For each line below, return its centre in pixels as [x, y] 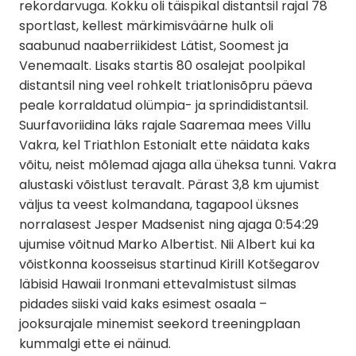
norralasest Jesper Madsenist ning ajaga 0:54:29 [169, 224]
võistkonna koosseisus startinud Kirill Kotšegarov [169, 264]
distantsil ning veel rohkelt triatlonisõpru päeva [166, 85]
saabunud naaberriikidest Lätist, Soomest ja [154, 46]
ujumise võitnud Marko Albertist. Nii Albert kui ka [167, 244]
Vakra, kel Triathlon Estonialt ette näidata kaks [164, 145]
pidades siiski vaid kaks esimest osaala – [143, 304]
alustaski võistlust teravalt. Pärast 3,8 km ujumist [169, 185]
